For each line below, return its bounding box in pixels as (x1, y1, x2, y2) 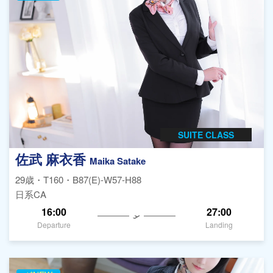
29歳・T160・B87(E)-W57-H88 (15, 173, 141, 186)
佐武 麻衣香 (15, 149, 90, 169)
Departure (37, 219, 71, 230)
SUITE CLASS (178, 129, 234, 141)
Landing (205, 219, 233, 230)
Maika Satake (90, 154, 146, 168)
